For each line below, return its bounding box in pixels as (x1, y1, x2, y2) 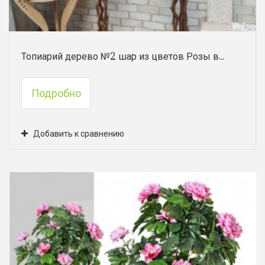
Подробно (31, 86, 81, 100)
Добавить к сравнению (33, 129, 124, 138)
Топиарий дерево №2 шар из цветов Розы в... (21, 50, 224, 63)
